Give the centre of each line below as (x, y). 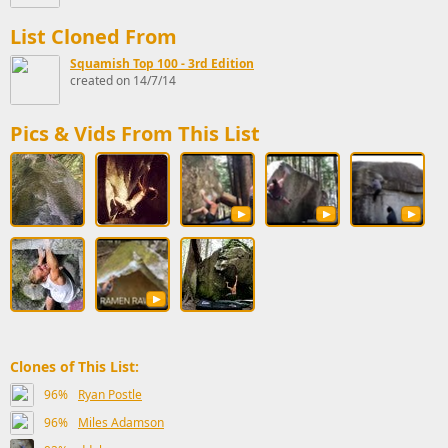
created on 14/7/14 (123, 80)
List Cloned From (93, 36)
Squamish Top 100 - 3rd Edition (162, 63)
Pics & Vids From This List (135, 133)
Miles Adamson (121, 422)
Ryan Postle (110, 394)
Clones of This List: (74, 366)
